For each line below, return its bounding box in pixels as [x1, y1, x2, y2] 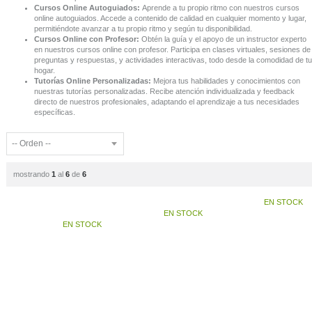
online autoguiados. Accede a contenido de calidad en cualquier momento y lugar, [33, 13, 306, 22]
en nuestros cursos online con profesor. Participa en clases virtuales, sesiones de [33, 45, 311, 54]
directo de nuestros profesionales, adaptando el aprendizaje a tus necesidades [33, 97, 299, 106]
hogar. [33, 65, 55, 75]
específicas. [33, 107, 75, 116]
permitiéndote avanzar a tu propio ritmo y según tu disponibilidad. [33, 24, 252, 33]
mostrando [13, 169, 52, 178]
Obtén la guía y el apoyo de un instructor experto [139, 34, 306, 43]
